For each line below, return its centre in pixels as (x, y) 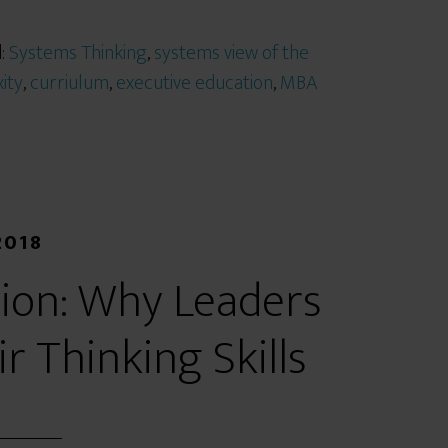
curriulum (69, 83)
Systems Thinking (78, 53)
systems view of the (231, 53)
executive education (194, 83)
